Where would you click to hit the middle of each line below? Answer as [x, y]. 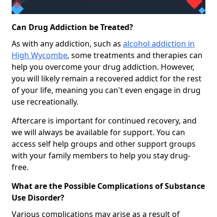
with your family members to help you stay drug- [101, 155]
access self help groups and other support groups [104, 144]
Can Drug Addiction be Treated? [72, 27]
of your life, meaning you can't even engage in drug [106, 90]
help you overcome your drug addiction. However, [103, 67]
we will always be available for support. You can [98, 132]
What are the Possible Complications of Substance [108, 186]
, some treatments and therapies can [135, 55]
